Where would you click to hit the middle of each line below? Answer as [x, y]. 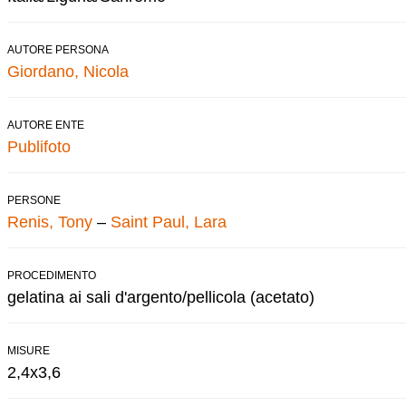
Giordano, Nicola [68, 71]
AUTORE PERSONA [58, 49]
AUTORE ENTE [46, 125]
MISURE [29, 350]
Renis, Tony [50, 222]
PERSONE [34, 200]
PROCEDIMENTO [52, 275]
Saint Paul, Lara [169, 222]
